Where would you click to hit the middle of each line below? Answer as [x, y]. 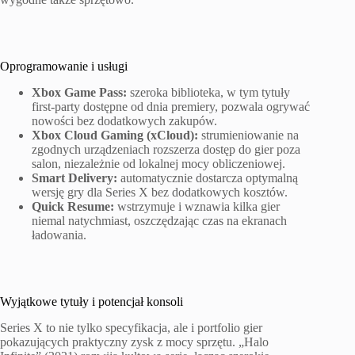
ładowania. [59, 235]
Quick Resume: [73, 207]
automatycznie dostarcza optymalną [208, 178]
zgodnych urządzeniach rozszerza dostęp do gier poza [166, 150]
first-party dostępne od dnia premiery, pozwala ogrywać [171, 107]
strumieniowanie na [248, 136]
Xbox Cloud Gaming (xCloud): [115, 136]
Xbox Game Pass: [79, 93]
